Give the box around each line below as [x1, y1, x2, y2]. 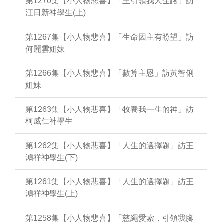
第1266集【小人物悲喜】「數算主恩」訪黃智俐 [25, 69, 194, 77]
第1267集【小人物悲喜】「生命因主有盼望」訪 [25, 33, 194, 41]
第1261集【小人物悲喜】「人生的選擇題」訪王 [25, 177, 194, 186]
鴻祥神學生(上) [25, 189, 78, 198]
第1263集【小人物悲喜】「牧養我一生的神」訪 [25, 105, 194, 113]
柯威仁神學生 [25, 117, 73, 125]
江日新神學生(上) [25, 8, 86, 17]
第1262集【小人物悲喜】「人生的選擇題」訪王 [25, 141, 194, 150]
